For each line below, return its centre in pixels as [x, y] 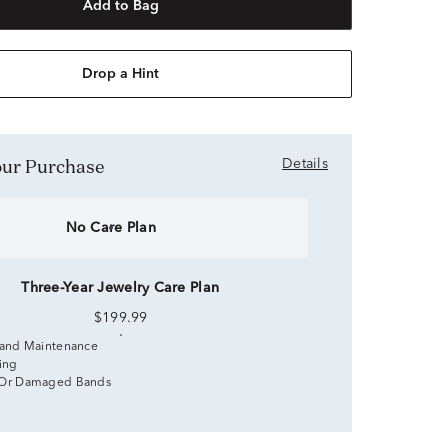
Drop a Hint [121, 74]
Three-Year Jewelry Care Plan [121, 288]
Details [305, 164]
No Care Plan [110, 228]
